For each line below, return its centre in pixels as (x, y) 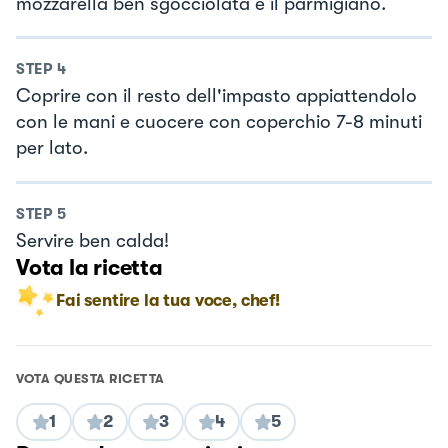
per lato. (52, 148)
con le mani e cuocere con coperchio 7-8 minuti (219, 122)
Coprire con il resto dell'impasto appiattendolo (216, 96)
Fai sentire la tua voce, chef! (168, 300)
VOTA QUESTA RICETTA (90, 378)
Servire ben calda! (92, 240)
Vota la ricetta (89, 267)
